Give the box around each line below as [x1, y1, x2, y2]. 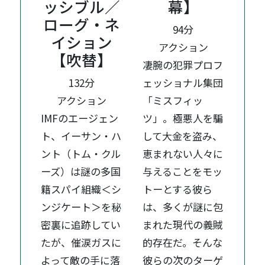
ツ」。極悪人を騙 [143, 110, 224, 125]
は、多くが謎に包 [143, 199, 224, 214]
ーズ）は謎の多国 [41, 163, 121, 179]
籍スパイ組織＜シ [41, 181, 122, 196]
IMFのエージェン [41, 110, 119, 125]
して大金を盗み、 [143, 128, 223, 143]
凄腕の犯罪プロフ [143, 57, 224, 72]
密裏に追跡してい [41, 216, 121, 232]
